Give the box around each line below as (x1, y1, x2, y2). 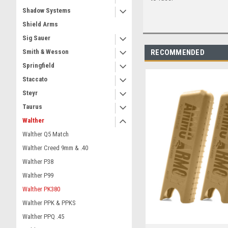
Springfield (22, 62, 54, 69)
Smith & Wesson (22, 48, 69, 55)
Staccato (22, 75, 47, 83)
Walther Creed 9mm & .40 (22, 144, 88, 152)
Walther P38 (22, 158, 53, 165)
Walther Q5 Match (22, 130, 69, 138)
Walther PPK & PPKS (22, 199, 76, 207)
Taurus (22, 103, 42, 110)
